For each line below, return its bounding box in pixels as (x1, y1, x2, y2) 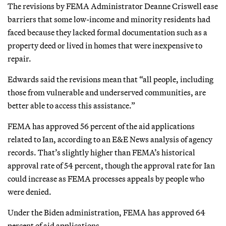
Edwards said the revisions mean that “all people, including (8, 74, 213, 84)
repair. (8, 53, 31, 64)
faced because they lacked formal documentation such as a (8, 27, 207, 37)
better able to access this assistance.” (8, 100, 135, 110)
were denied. (8, 186, 51, 197)
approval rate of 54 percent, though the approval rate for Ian (8, 160, 215, 171)
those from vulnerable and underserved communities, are (8, 87, 206, 97)
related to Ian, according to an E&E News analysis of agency (8, 134, 212, 144)
